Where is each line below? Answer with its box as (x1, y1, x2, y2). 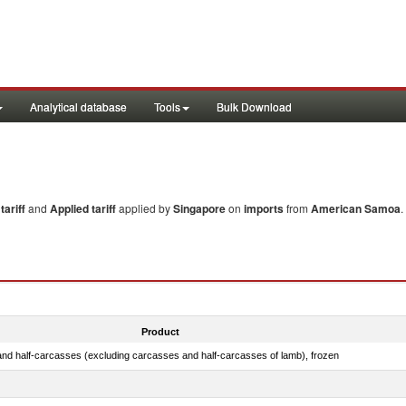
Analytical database (30, 99, 127, 114)
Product (140, 325, 179, 337)
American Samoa (311, 200, 401, 217)
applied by (119, 200, 173, 216)
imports (244, 200, 284, 217)
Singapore (173, 200, 226, 217)
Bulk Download (217, 99, 292, 114)
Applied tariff (50, 200, 119, 217)
